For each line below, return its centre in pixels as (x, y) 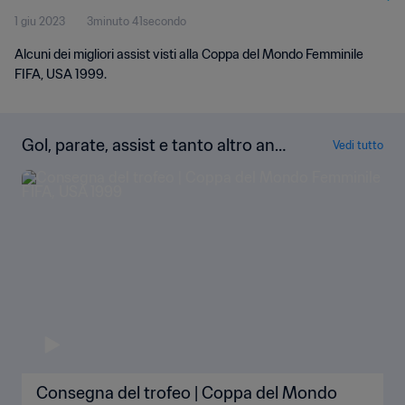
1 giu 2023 (40, 21)
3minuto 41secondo (137, 21)
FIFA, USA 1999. (61, 74)
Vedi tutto (358, 145)
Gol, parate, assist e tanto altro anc (153, 145)
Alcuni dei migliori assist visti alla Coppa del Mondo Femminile (189, 54)
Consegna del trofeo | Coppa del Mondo (187, 393)
